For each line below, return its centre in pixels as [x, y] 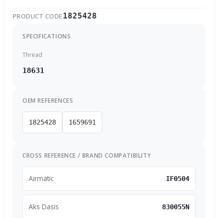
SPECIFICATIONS [47, 36]
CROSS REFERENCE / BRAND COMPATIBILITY [87, 155]
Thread [32, 54]
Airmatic [41, 178]
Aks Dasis [44, 206]
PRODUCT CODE [38, 16]
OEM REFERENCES [48, 100]
